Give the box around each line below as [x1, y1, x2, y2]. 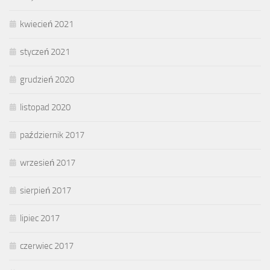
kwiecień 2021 [20, 18, 74, 30]
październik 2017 [20, 129, 84, 140]
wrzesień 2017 [20, 157, 75, 168]
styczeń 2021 [20, 46, 70, 57]
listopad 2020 [20, 101, 71, 113]
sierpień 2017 [20, 184, 71, 196]
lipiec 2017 [20, 212, 60, 224]
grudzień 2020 [20, 74, 74, 85]
